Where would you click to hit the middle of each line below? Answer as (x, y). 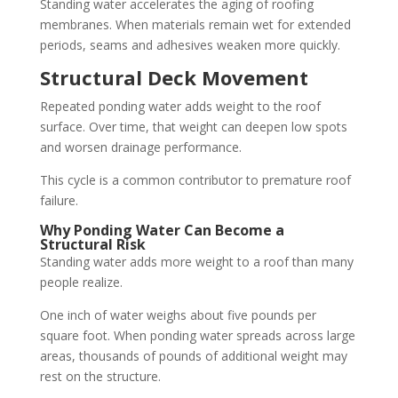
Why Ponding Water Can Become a (162, 230)
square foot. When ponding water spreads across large (197, 335)
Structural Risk (92, 244)
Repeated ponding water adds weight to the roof (180, 106)
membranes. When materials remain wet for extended (195, 24)
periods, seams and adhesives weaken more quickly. (190, 45)
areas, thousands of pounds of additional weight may (193, 356)
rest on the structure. (100, 376)
